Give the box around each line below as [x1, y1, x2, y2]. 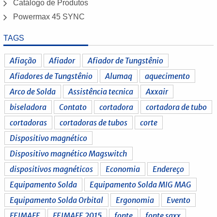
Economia [106, 164, 140, 174]
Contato [59, 102, 87, 112]
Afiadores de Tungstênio [10, 71, 93, 81]
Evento [167, 195, 191, 205]
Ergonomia [116, 195, 155, 205]
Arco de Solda [10, 86, 56, 96]
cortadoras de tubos [60, 117, 128, 127]
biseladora [10, 102, 47, 112]
